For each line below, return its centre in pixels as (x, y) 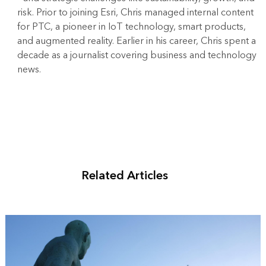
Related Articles (124, 176)
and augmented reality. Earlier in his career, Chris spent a (136, 41)
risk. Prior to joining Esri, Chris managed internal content (135, 13)
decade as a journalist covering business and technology (137, 56)
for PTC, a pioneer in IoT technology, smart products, (131, 27)
